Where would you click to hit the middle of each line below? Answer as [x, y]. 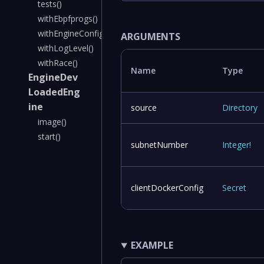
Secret [235, 188]
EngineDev [53, 77]
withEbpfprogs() [68, 19]
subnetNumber [160, 145]
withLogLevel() [66, 48]
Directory [240, 108]
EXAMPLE [152, 245]
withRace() [58, 63]
